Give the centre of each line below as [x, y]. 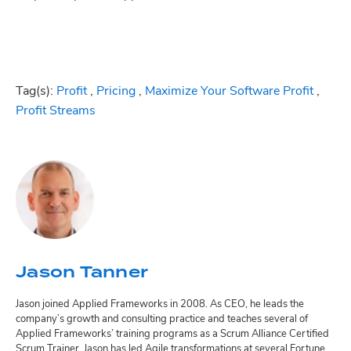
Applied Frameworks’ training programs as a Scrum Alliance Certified [172, 335]
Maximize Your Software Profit [229, 92]
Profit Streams [56, 112]
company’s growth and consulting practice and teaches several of [162, 320]
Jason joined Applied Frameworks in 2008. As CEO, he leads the [160, 305]
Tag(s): [34, 92]
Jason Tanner [82, 272]
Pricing [116, 92]
